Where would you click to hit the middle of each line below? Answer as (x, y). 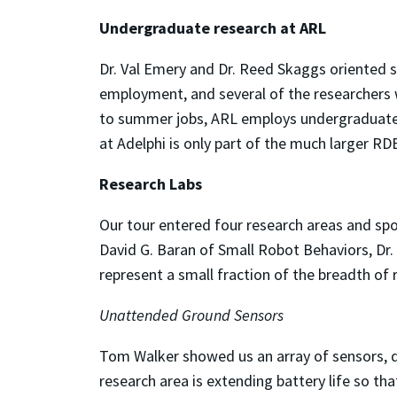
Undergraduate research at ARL (213, 27)
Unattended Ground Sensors (191, 315)
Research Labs (151, 183)
